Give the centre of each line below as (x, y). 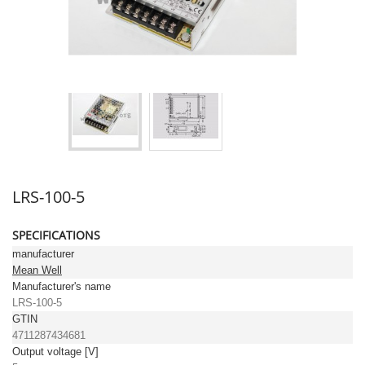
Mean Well (37, 270)
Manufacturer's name (62, 286)
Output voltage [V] (55, 352)
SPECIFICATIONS (56, 235)
